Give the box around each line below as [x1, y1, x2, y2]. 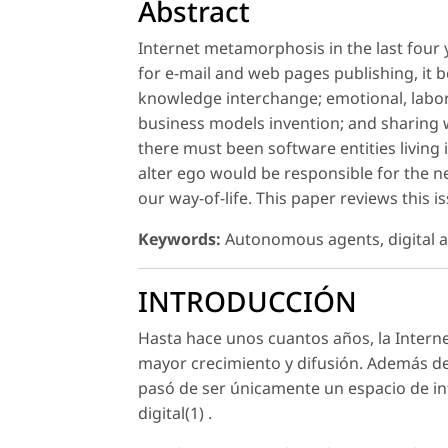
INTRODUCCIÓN [138, 281, 357, 320]
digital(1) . [138, 401, 212, 424]
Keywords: [138, 227, 221, 250]
